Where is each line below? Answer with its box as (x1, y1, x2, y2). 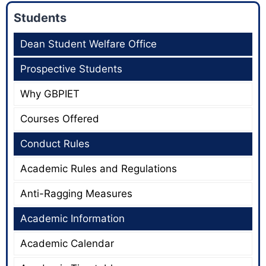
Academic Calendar (20, 237, 114, 250)
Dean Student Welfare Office (20, 38, 157, 50)
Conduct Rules (20, 138, 90, 150)
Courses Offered (20, 113, 99, 125)
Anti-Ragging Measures (20, 188, 132, 200)
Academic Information (20, 213, 125, 225)
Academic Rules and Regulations (20, 163, 177, 175)
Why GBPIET (20, 88, 80, 100)
